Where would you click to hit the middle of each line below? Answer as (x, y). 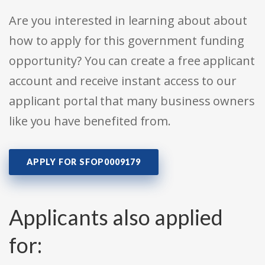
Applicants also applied (116, 217)
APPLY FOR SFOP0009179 (84, 162)
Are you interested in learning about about (128, 21)
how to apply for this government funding (127, 41)
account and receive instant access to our (123, 81)
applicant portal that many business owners (132, 101)
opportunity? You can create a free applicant (132, 61)
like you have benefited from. (90, 121)
